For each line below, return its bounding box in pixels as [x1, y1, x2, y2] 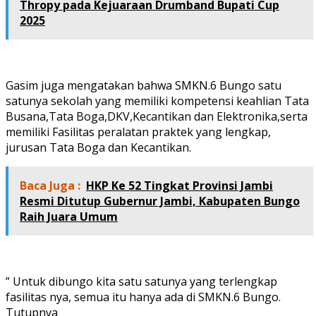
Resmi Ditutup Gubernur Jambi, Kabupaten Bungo [20, 193, 300, 209]
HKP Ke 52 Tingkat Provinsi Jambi [86, 178, 273, 194]
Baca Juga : [20, 178, 80, 194]
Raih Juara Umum [20, 209, 118, 225]
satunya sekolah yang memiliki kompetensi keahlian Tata [6, 93, 309, 109]
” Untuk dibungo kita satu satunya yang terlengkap [6, 274, 277, 290]
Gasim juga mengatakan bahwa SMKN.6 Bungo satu [6, 78, 281, 94]
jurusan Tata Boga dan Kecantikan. [6, 140, 191, 156]
